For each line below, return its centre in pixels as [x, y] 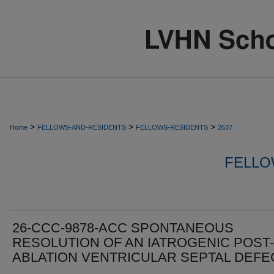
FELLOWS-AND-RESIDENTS [82, 127]
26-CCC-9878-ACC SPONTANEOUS [123, 228]
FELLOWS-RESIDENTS [172, 127]
